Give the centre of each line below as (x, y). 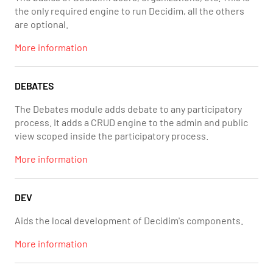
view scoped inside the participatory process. (112, 136)
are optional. (41, 24)
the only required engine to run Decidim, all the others (129, 11)
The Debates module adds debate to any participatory (128, 109)
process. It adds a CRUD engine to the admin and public (131, 122)
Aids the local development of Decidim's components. (129, 220)
